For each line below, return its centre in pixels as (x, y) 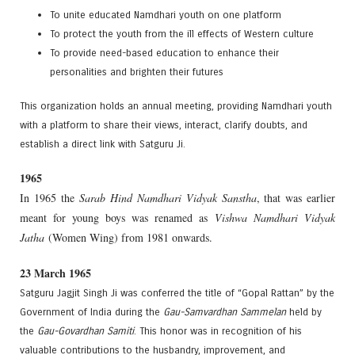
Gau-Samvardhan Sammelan (225, 311)
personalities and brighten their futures (137, 72)
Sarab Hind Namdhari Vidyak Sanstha (168, 198)
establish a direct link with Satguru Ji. (103, 144)
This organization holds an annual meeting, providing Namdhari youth (176, 106)
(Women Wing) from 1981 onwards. (128, 238)
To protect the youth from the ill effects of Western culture (182, 34)
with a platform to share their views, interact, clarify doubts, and (164, 125)
